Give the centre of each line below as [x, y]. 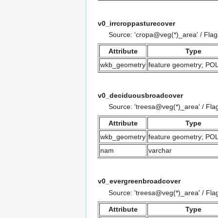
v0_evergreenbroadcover [139, 181]
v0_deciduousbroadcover [140, 96]
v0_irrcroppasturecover [136, 23]
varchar [160, 151]
